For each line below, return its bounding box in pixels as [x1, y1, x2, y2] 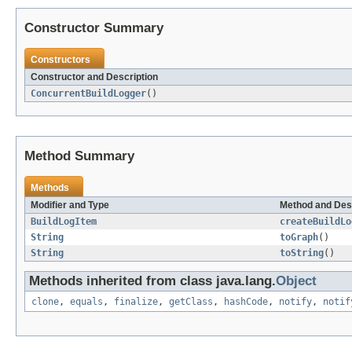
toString [280, 247, 324, 259]
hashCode [224, 296, 268, 308]
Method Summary [24, 148, 134, 164]
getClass [169, 296, 213, 308]
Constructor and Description [31, 71, 158, 83]
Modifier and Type [31, 200, 109, 211]
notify [279, 296, 312, 308]
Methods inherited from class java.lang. [29, 273, 276, 289]
